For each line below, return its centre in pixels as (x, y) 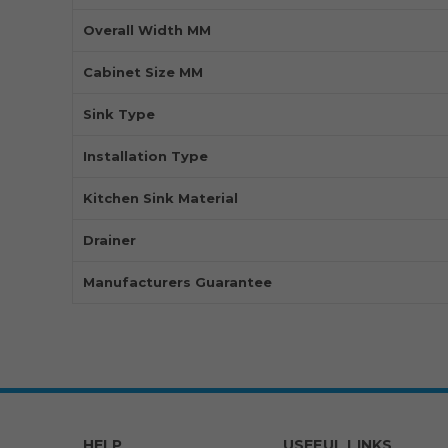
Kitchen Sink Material (160, 198)
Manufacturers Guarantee (177, 282)
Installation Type (145, 156)
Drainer (109, 240)
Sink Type (119, 114)
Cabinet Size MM (143, 72)
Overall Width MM (147, 30)
